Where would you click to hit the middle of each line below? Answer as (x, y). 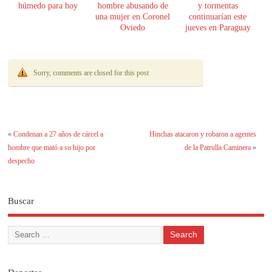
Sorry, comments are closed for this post (91, 73)
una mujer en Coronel (133, 16)
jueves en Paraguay (218, 27)
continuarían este (218, 16)
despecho (22, 161)
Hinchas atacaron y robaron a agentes (202, 134)
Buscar (21, 201)
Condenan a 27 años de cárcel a (59, 134)
